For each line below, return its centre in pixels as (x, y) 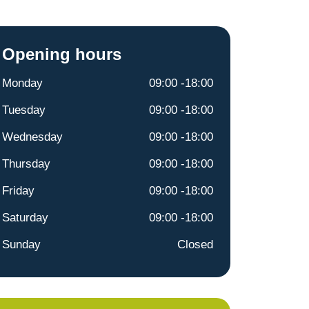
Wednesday (32, 137)
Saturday (25, 218)
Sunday (21, 245)
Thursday (26, 164)
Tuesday (24, 110)
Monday (22, 83)
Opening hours (62, 54)
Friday (18, 191)
